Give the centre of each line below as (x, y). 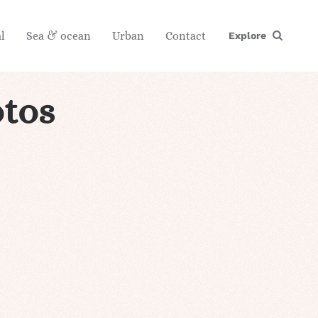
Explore (247, 36)
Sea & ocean (59, 35)
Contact (186, 35)
